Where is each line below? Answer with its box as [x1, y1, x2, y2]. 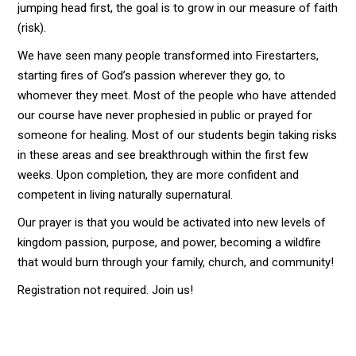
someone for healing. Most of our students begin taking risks [17, 128, 338, 143]
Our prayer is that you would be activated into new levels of [17, 215, 327, 230]
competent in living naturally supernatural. [17, 188, 234, 203]
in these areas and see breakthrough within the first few [17, 148, 309, 163]
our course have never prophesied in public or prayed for [17, 108, 313, 123]
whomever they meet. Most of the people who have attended [17, 88, 337, 103]
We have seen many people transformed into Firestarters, [17, 48, 319, 64]
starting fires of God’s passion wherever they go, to [17, 68, 286, 83]
